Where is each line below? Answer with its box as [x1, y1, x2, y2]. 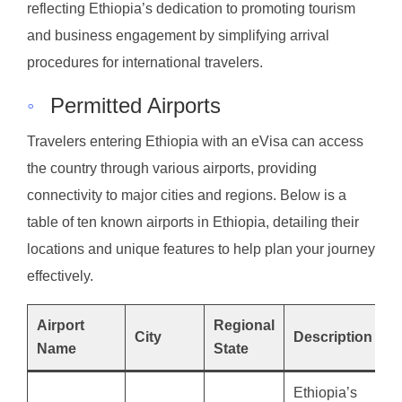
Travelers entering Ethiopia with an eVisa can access [27, 133, 363, 149]
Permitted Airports [50, 92, 221, 118]
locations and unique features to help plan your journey [27, 240, 375, 257]
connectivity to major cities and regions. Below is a [27, 187, 346, 203]
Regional [214, 317, 275, 333]
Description [293, 328, 372, 345]
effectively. [27, 267, 93, 284]
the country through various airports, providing [27, 160, 317, 176]
